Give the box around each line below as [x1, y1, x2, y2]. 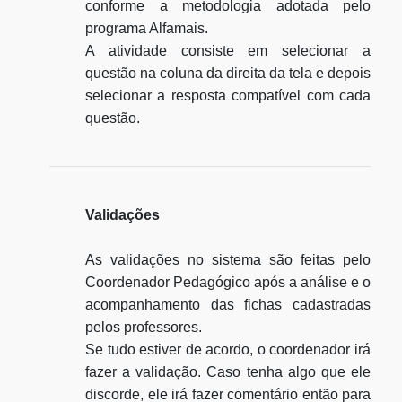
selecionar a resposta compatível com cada [85, 88, 371, 103]
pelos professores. [85, 319, 202, 335]
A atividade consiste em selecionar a [85, 43, 371, 58]
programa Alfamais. [85, 21, 208, 36]
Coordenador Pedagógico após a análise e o [85, 275, 371, 290]
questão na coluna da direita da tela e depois [85, 66, 371, 81]
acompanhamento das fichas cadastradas [85, 297, 371, 312]
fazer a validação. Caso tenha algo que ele [85, 364, 371, 380]
